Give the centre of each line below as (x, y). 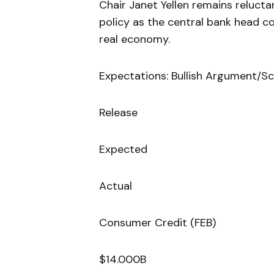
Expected (123, 150)
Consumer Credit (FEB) (157, 223)
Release (118, 113)
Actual (116, 186)
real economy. (135, 39)
